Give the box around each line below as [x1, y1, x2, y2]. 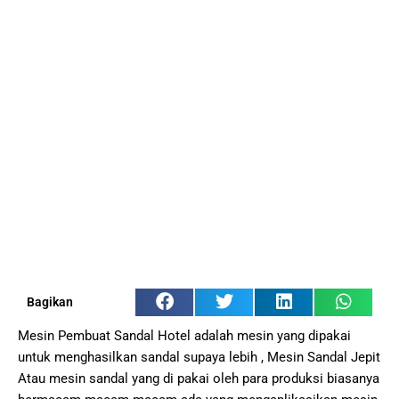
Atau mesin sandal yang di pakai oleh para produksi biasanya [18, 370, 379, 387]
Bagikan [27, 295, 73, 310]
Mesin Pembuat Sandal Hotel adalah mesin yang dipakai [18, 328, 351, 345]
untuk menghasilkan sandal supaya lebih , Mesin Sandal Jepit [18, 349, 380, 366]
